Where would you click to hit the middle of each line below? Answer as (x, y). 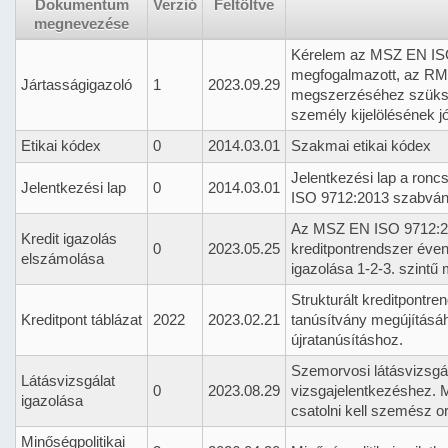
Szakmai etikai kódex (361, 145)
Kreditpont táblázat (81, 319)
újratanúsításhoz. (347, 339)
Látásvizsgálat (68, 380)
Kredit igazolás (69, 238)
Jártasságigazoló (76, 84)
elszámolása (62, 258)
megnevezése (81, 23)
